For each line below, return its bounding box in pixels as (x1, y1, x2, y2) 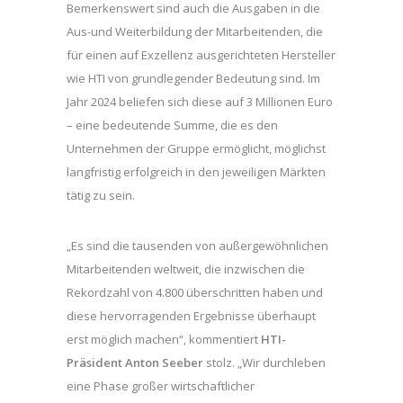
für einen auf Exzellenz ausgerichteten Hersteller (67, 46, 336, 63)
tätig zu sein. (67, 186, 135, 203)
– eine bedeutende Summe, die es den (67, 116, 278, 133)
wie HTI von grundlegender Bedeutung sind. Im (67, 69, 320, 86)
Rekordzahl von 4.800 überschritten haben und (67, 283, 323, 300)
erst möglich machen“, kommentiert (67, 330, 261, 347)
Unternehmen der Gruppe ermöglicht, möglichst (67, 139, 326, 157)
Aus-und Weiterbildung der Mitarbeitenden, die (67, 22, 323, 40)
